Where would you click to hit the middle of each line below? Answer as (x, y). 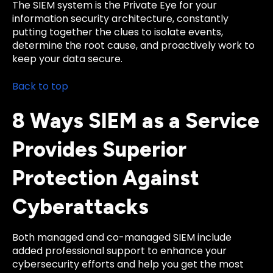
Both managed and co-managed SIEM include (122, 238)
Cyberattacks (80, 207)
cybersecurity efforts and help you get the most (128, 264)
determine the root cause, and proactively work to (133, 46)
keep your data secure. (67, 59)
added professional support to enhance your (119, 251)
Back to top (40, 86)
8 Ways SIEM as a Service (136, 121)
